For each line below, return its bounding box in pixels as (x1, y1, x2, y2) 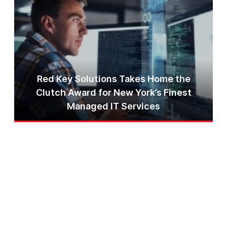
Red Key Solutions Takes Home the (36, 73, 191, 84)
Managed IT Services (67, 100, 160, 111)
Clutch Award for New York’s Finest (35, 87, 192, 98)
